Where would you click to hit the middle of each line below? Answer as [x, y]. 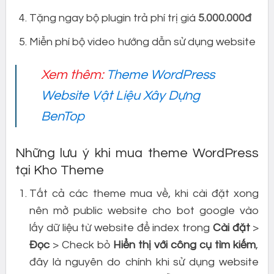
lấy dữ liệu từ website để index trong [121, 228]
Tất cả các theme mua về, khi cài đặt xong [144, 194]
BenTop [63, 117]
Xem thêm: [72, 75]
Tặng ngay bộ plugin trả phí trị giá [113, 18]
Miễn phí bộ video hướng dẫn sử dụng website [143, 42]
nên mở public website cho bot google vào [144, 211]
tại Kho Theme [59, 170]
